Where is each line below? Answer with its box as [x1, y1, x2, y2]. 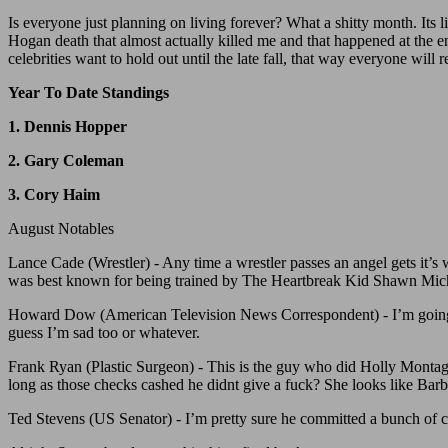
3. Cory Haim [8, 186, 100, 204]
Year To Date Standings [8, 84, 169, 102]
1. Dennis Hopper [8, 118, 127, 136]
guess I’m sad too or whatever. [8, 324, 200, 342]
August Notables [8, 220, 114, 238]
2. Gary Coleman [8, 152, 124, 170]
